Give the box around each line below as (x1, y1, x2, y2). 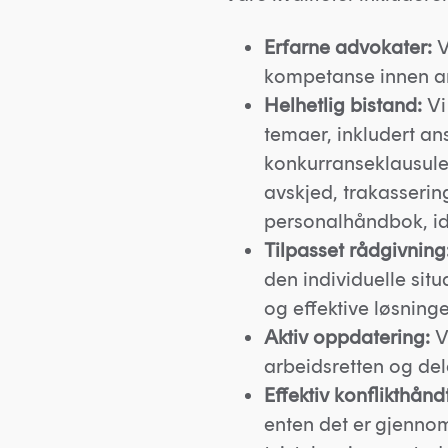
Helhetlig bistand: (264, 92, 422, 117)
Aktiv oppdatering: (264, 324, 430, 349)
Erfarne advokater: (264, 34, 432, 59)
